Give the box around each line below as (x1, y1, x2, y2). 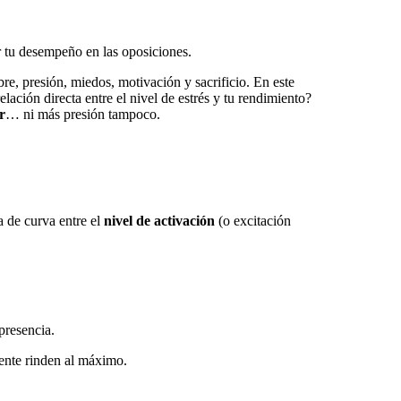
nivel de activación (104, 212, 215, 228)
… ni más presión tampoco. (5, 106, 160, 122)
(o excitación (215, 212, 291, 228)
